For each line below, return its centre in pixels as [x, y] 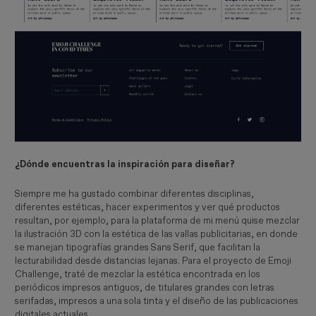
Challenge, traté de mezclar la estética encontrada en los [138, 274]
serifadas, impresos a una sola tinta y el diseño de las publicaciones [157, 301]
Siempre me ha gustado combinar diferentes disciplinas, [135, 194]
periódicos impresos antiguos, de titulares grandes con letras [145, 287]
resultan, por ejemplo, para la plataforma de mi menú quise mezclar [158, 220]
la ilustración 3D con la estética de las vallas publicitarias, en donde [157, 234]
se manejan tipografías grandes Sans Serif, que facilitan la [138, 247]
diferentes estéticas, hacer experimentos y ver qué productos [148, 207]
